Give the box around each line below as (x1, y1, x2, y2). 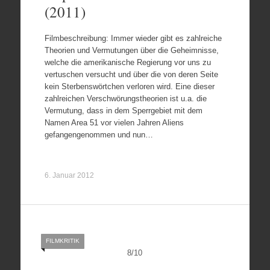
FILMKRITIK (45, 237, 80, 244)
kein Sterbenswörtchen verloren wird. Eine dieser (44, 82, 215, 91)
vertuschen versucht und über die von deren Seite (44, 70, 218, 79)
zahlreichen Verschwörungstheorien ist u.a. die (44, 94, 207, 103)
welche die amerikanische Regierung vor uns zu (44, 58, 211, 67)
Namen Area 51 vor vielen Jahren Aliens (44, 118, 184, 127)
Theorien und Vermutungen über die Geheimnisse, (44, 46, 219, 55)
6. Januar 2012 (44, 171, 94, 180)
